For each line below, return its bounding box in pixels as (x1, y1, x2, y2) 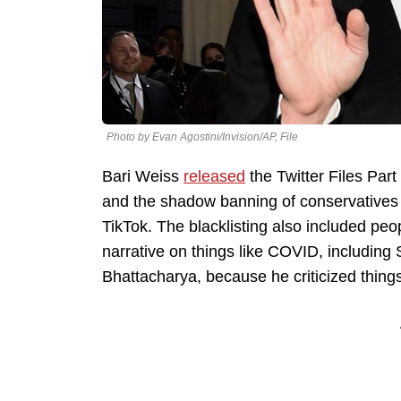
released (183, 167, 245, 186)
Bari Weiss (102, 167, 183, 186)
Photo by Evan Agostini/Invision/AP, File (107, 131, 298, 144)
